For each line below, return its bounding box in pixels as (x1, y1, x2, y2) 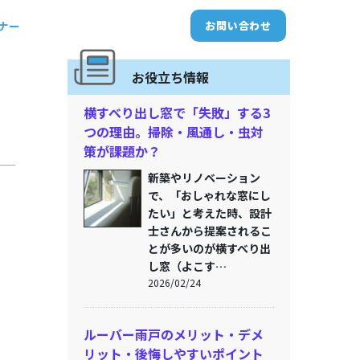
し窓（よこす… (147, 258, 227, 274)
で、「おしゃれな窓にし (147, 187, 271, 203)
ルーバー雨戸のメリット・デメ (83, 325, 264, 344)
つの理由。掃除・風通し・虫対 (83, 122, 264, 141)
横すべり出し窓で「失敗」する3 (83, 103, 270, 122)
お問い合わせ (205, 18, 272, 33)
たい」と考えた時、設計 (147, 205, 272, 221)
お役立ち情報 (131, 67, 209, 87)
